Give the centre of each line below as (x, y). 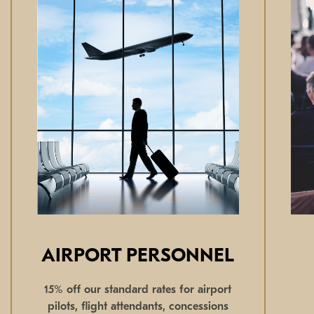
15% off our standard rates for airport (138, 290)
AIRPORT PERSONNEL (138, 257)
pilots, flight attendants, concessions (138, 307)
